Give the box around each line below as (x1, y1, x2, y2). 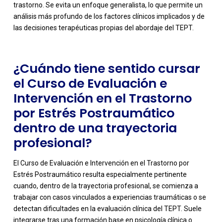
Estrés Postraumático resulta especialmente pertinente (13, 170, 187, 178)
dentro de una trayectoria (13, 119, 177, 137)
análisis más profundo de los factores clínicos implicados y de (13, 12, 205, 20)
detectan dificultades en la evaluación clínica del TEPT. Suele (13, 204, 202, 213)
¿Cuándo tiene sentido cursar (13, 59, 200, 77)
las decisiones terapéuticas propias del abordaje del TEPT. (13, 23, 194, 32)
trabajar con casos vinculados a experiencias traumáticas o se (13, 193, 206, 201)
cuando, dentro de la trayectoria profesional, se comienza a (13, 181, 198, 190)
